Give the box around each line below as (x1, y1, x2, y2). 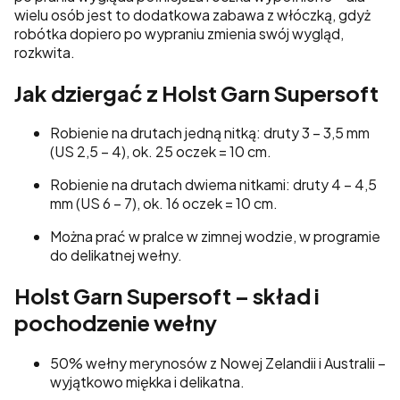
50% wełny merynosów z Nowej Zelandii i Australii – (50, 354, 386, 373)
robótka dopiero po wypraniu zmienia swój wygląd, (14, 23, 344, 43)
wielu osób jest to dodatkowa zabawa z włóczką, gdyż (14, 4, 371, 24)
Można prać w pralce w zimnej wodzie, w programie (50, 227, 380, 246)
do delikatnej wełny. (50, 246, 182, 265)
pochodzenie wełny (14, 309, 217, 337)
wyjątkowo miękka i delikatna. (50, 372, 245, 392)
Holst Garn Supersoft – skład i (14, 282, 320, 310)
